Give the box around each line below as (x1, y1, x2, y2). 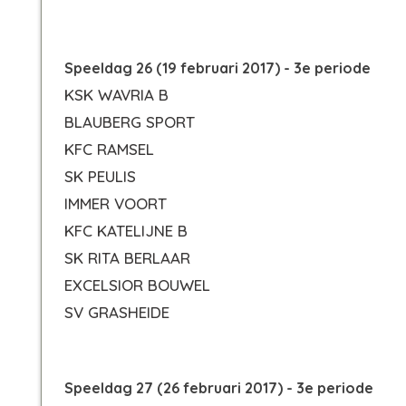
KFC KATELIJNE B (64, 221, 188, 240)
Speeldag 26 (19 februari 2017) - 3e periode (64, 59, 371, 77)
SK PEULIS (64, 167, 136, 186)
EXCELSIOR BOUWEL (64, 275, 210, 295)
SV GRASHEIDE (64, 303, 169, 322)
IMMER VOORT (64, 194, 167, 213)
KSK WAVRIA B (64, 85, 169, 104)
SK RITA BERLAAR (64, 248, 190, 267)
